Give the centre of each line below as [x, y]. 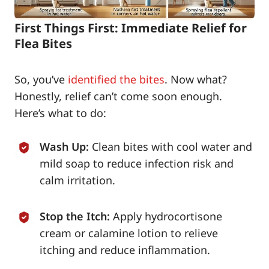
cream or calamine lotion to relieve [129, 233]
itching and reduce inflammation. [125, 249]
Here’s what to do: [60, 113]
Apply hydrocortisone [168, 216]
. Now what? [196, 79]
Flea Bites [43, 43]
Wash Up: [64, 146]
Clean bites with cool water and [172, 146]
